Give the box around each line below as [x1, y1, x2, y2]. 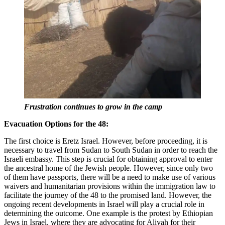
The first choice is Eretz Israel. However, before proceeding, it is [4, 137, 207, 146]
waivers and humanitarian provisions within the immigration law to [4, 182, 215, 191]
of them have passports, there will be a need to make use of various [4, 173, 215, 182]
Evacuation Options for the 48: [4, 120, 108, 129]
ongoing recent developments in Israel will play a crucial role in [4, 200, 204, 209]
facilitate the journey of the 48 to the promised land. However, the [4, 191, 211, 200]
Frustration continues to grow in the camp [24, 102, 162, 111]
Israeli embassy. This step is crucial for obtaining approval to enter [4, 155, 212, 164]
